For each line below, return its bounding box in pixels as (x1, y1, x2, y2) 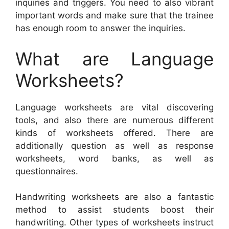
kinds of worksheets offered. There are (15, 127, 214, 138)
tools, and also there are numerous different (15, 114, 214, 125)
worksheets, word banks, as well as (15, 153, 214, 164)
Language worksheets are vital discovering (15, 102, 214, 112)
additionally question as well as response (15, 140, 214, 151)
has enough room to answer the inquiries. (15, 23, 186, 34)
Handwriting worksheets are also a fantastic (15, 192, 214, 202)
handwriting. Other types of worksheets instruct (15, 217, 214, 228)
